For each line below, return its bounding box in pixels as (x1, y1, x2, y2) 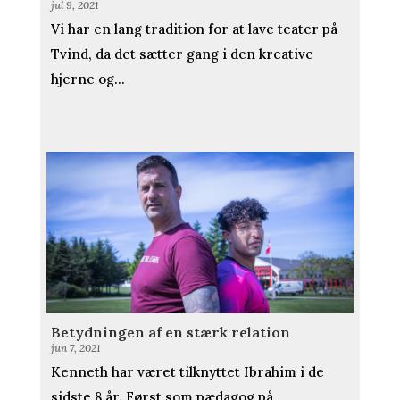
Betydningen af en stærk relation (50, 322, 290, 341)
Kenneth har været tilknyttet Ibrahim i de (50, 362, 324, 380)
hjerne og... (50, 71, 125, 88)
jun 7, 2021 (50, 340, 100, 354)
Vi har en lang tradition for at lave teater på (50, 21, 337, 38)
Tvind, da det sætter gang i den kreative (50, 46, 313, 63)
